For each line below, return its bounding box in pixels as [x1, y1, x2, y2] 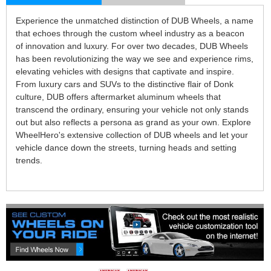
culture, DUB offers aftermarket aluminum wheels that [16, 92, 221, 102]
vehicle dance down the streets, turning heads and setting [16, 143, 237, 152]
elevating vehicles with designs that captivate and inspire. [16, 67, 234, 76]
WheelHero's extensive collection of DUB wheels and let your [16, 130, 248, 140]
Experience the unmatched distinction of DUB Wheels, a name [16, 16, 253, 25]
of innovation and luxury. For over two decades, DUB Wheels [16, 41, 248, 51]
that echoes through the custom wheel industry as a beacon [16, 28, 244, 38]
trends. [16, 155, 42, 165]
